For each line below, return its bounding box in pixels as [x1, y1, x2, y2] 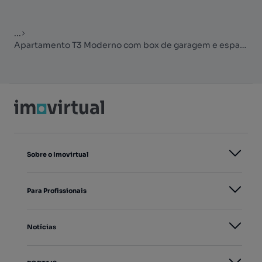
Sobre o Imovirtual [27, 150, 88, 158]
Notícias [27, 223, 56, 231]
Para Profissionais [27, 187, 87, 195]
